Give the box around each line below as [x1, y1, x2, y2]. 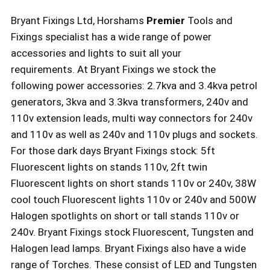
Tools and [184, 14, 233, 27]
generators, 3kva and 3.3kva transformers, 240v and [10, 96, 248, 108]
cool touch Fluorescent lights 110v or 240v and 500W [10, 193, 256, 206]
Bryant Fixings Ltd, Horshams [10, 14, 146, 27]
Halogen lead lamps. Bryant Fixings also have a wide [10, 242, 246, 254]
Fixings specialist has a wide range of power [10, 31, 212, 43]
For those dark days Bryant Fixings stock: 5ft [10, 145, 215, 157]
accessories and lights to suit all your [10, 47, 181, 59]
